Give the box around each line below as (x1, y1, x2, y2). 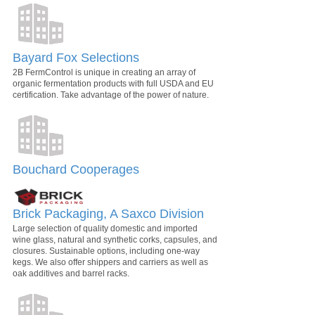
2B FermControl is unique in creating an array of (13, 67, 195, 78)
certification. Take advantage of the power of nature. (13, 90, 209, 101)
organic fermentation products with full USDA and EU (13, 79, 214, 89)
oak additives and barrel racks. (13, 268, 129, 278)
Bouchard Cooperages (13, 162, 139, 177)
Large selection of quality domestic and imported (13, 223, 198, 233)
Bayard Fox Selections (13, 51, 139, 65)
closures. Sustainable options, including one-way (13, 245, 200, 256)
